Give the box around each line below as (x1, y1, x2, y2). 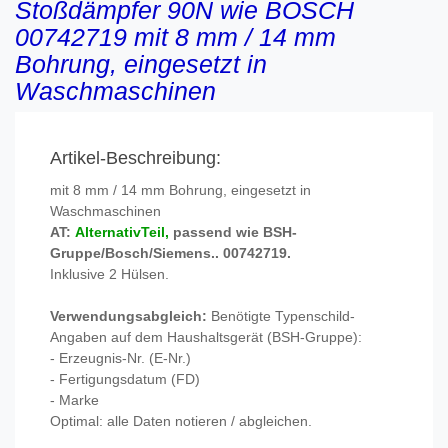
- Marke (50, 392, 103, 409)
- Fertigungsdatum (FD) (50, 371, 204, 388)
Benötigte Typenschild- (211, 308, 355, 325)
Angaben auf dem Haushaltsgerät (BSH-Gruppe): (50, 329, 366, 346)
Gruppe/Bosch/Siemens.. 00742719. (50, 245, 295, 262)
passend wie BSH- (173, 224, 297, 241)
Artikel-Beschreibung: (50, 148, 221, 169)
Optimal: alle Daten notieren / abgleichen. (50, 413, 312, 430)
